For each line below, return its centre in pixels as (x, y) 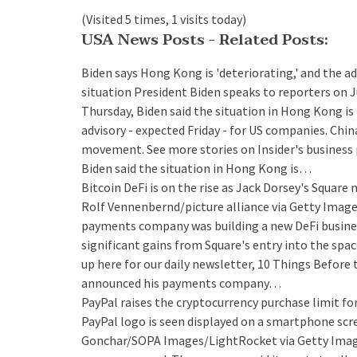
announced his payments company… (181, 283)
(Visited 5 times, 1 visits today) (164, 20)
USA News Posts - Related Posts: (205, 40)
